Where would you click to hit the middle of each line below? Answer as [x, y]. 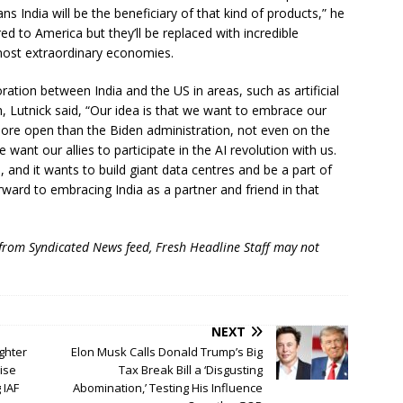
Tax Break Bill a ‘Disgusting [191, 370]
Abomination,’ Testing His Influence [168, 388]
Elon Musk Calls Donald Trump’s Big [167, 352]
